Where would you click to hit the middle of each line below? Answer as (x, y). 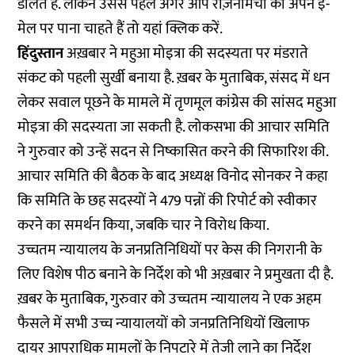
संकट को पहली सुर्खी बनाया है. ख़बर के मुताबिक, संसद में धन (174, 78)
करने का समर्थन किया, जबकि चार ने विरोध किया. (145, 225)
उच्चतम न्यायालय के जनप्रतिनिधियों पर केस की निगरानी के (170, 250)
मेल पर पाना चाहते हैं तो (80, 29)
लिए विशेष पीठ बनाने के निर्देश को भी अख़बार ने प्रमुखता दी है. (176, 275)
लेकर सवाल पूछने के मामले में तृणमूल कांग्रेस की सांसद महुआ (177, 103)
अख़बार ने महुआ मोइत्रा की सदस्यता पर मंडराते (188, 53)
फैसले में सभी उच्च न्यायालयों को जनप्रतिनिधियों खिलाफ (164, 324)
